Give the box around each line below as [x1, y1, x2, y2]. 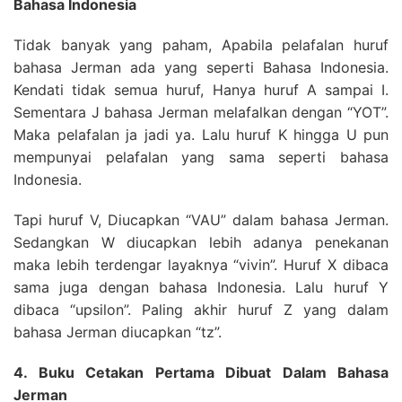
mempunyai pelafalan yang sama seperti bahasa [13, 148, 389, 166]
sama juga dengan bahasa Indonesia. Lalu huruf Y [13, 278, 389, 296]
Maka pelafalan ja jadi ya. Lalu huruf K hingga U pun [13, 126, 389, 144]
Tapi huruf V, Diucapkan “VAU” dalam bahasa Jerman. [13, 211, 389, 229]
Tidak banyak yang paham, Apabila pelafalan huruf [13, 36, 389, 54]
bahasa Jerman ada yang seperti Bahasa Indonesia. [13, 58, 389, 76]
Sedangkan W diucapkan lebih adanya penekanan [13, 233, 389, 251]
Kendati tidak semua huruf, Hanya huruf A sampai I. [13, 81, 389, 99]
